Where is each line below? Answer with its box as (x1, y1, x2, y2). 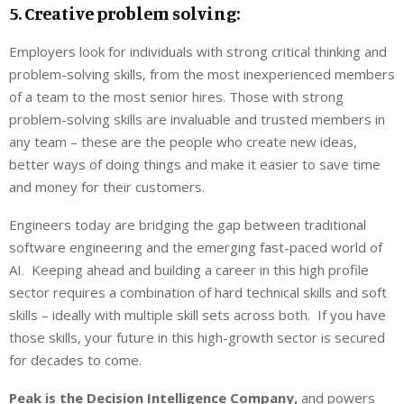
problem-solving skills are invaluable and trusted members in (9, 109, 385, 128)
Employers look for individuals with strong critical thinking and (9, 41, 387, 60)
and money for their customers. (9, 177, 205, 196)
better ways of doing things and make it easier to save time (9, 154, 381, 173)
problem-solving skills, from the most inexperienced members (9, 64, 395, 83)
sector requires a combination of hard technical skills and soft (9, 282, 387, 301)
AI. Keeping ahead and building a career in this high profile (9, 260, 369, 279)
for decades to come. (9, 350, 142, 369)
